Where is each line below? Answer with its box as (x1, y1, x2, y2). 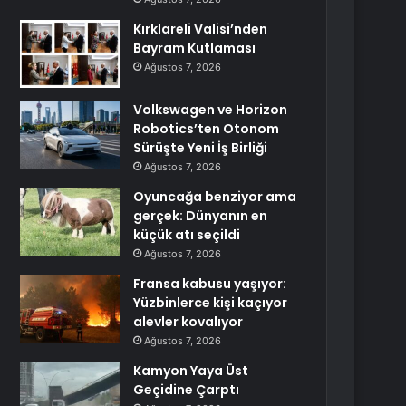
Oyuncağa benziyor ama (133, 188, 297, 206)
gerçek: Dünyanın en (133, 207, 268, 225)
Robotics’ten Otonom (133, 120, 280, 138)
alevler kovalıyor (133, 313, 244, 331)
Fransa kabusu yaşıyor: (133, 275, 287, 293)
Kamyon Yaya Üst (133, 362, 249, 380)
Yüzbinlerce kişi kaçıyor (133, 294, 288, 312)
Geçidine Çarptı (133, 381, 240, 399)
